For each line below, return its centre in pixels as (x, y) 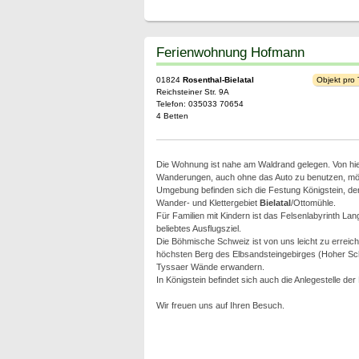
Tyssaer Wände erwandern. (210, 267)
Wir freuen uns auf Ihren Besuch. (220, 305)
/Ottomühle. (313, 203)
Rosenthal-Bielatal (218, 80)
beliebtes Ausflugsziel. (198, 228)
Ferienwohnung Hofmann (230, 52)
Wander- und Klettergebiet (208, 203)
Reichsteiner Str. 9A (192, 92)
